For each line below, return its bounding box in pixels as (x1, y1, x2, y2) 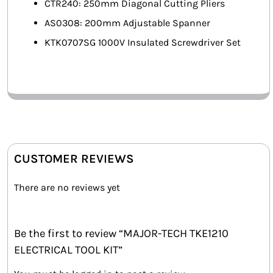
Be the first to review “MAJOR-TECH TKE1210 (14, 226, 229, 240)
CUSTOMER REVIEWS (14, 151, 134, 166)
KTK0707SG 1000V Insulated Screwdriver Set (44, 36, 241, 48)
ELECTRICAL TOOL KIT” (14, 243, 122, 257)
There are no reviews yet (14, 181, 120, 193)
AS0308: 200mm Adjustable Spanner (44, 16, 210, 29)
